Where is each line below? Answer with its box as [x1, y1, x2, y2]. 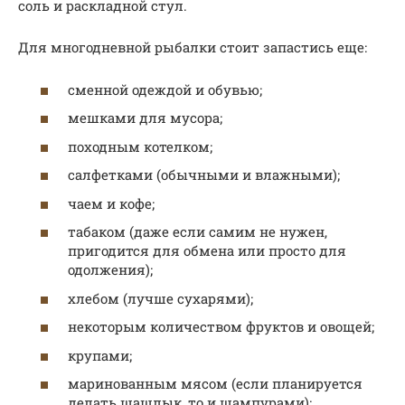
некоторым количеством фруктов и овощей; [68, 317, 374, 336]
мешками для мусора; [68, 108, 222, 127]
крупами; [68, 345, 132, 364]
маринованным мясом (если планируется [68, 374, 363, 393]
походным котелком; [68, 137, 212, 155]
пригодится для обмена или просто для [68, 241, 346, 260]
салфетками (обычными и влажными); [68, 165, 340, 184]
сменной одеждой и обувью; [68, 80, 262, 99]
